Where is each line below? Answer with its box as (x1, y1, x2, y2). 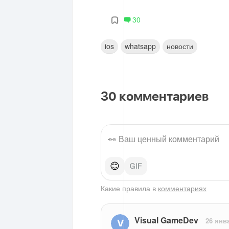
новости (167, 40, 193, 51)
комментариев (117, 90, 209, 103)
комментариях (158, 182, 207, 193)
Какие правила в (101, 182, 158, 193)
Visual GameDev (134, 214, 198, 226)
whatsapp (125, 40, 156, 51)
